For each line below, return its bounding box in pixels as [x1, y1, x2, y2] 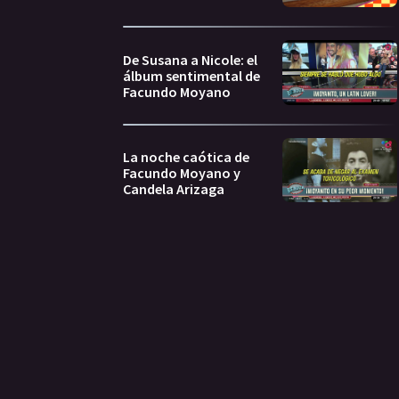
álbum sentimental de [123, 66, 260, 85]
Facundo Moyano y [123, 164, 240, 183]
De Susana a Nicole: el [123, 50, 257, 69]
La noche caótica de [123, 148, 249, 167]
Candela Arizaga [123, 180, 224, 199]
